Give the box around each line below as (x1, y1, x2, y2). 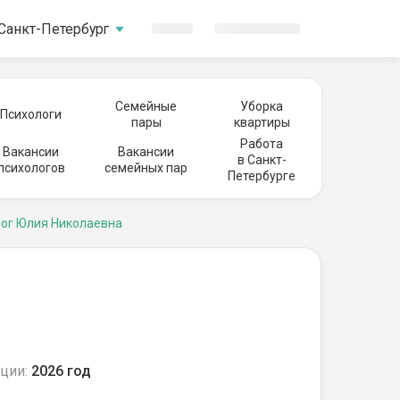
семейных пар (104, 161, 188, 175)
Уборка (240, 99, 283, 113)
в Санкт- (237, 153, 287, 167)
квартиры (233, 115, 290, 129)
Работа (240, 137, 283, 151)
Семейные (115, 99, 178, 113)
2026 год (31, 362, 91, 379)
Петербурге (228, 169, 296, 183)
